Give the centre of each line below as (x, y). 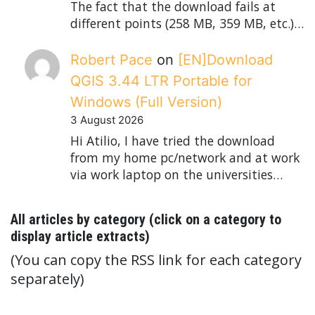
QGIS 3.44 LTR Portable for (161, 81)
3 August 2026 (107, 120)
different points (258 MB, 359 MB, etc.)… (187, 24)
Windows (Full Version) (146, 102)
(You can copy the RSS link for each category (156, 259)
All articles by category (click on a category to (146, 219)
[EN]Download (225, 59)
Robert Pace (111, 59)
